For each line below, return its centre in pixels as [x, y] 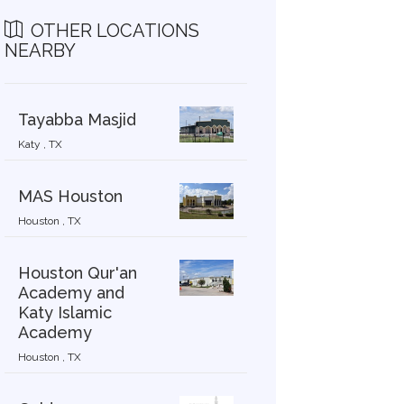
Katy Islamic [64, 312]
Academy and [71, 293]
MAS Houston [70, 196]
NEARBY [40, 50]
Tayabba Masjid [77, 119]
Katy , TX [40, 144]
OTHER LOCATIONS [112, 31]
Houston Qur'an [77, 273]
